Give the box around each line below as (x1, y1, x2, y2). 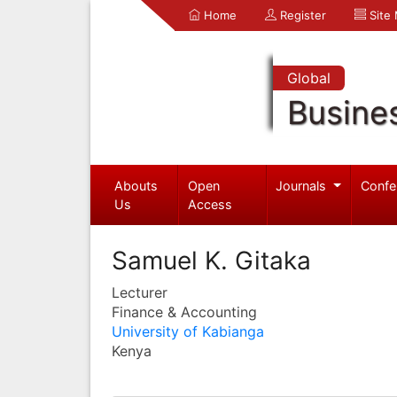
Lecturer (112, 283, 167, 301)
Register (276, 8, 326, 22)
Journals (276, 177, 331, 193)
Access (188, 196, 233, 212)
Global (286, 69, 331, 87)
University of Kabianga (112, 322, 264, 340)
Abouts (113, 177, 158, 193)
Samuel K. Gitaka (112, 245, 311, 276)
